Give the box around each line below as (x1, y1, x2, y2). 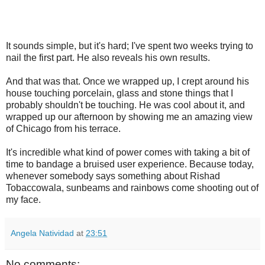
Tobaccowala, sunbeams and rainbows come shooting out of (6, 182, 258, 193)
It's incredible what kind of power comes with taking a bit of (6, 147, 250, 157)
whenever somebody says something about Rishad (6, 170, 220, 181)
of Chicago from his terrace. (6, 123, 121, 134)
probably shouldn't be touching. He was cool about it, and (6, 99, 245, 110)
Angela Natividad (11, 228, 74, 238)
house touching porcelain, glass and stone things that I (6, 88, 233, 98)
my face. (6, 194, 41, 205)
